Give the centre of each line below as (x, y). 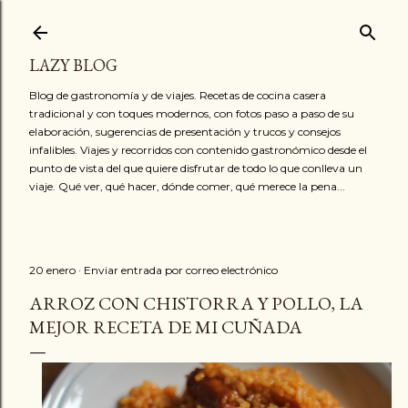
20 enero (54, 270)
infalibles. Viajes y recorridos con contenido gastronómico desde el (198, 150)
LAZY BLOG (73, 65)
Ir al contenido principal (204, 23)
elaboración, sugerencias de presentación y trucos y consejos (185, 132)
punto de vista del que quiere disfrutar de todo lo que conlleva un (196, 168)
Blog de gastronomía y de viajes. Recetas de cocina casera (178, 95)
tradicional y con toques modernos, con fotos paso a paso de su (192, 113)
